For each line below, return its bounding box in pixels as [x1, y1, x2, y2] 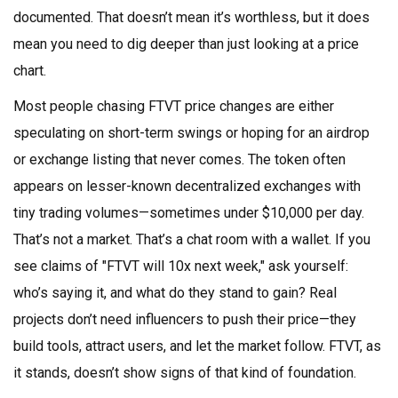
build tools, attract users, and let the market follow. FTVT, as [13, 338, 381, 354]
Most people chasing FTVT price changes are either [13, 98, 334, 115]
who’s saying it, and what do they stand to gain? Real [13, 284, 337, 301]
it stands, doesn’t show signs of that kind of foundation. [13, 364, 356, 381]
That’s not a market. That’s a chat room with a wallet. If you [13, 231, 370, 248]
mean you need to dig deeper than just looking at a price [13, 36, 359, 52]
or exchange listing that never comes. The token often [13, 151, 346, 168]
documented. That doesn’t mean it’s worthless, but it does [13, 9, 370, 26]
